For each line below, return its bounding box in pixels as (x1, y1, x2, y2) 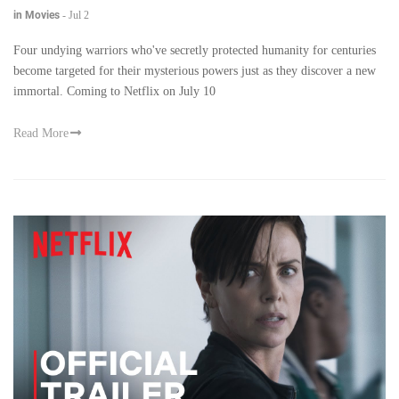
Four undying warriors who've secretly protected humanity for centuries (13, 44, 376, 58)
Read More (13, 126, 69, 141)
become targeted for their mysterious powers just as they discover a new (13, 64, 376, 78)
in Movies (13, 9, 60, 22)
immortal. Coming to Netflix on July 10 (13, 85, 216, 99)
